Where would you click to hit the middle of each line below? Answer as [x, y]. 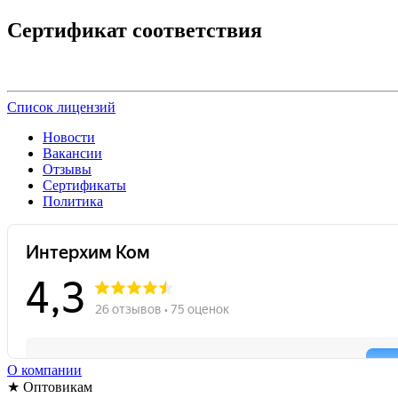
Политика [73, 201]
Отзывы [67, 169]
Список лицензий [61, 107]
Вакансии [72, 153]
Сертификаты [84, 185]
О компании [44, 370]
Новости [69, 137]
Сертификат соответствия [135, 30]
